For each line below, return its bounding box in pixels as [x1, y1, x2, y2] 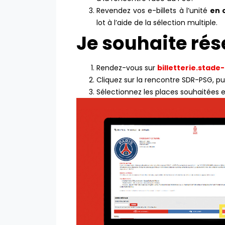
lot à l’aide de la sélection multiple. [96, 17, 217, 28]
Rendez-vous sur [96, 62, 157, 73]
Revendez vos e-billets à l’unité [96, 5, 210, 16]
